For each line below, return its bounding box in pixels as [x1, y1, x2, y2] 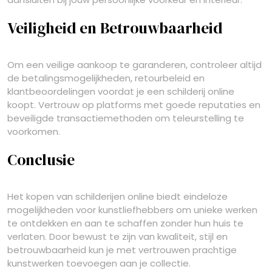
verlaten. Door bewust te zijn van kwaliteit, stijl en [7, 230, 228, 243]
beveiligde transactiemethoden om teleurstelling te [7, 112, 244, 124]
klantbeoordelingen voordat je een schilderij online [7, 85, 234, 98]
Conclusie [7, 149, 75, 170]
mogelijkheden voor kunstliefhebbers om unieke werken [7, 203, 257, 216]
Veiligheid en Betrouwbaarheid [7, 18, 222, 38]
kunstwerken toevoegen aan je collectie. [7, 257, 191, 270]
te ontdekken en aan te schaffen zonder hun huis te [7, 217, 243, 229]
